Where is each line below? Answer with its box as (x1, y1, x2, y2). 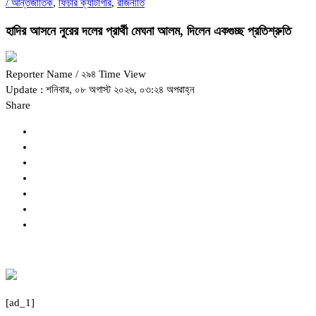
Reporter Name (6, 68, 75, 80)
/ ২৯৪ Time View (75, 68, 146, 80)
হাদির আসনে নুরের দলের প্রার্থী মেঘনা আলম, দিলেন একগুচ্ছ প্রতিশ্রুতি (6, 23, 291, 38)
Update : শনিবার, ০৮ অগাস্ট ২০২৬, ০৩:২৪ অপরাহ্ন (6, 84, 195, 96)
